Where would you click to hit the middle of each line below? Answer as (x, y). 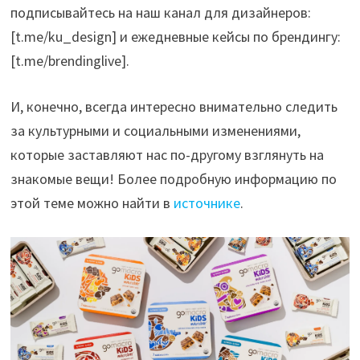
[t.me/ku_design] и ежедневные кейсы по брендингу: (176, 37)
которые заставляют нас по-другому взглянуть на (168, 155)
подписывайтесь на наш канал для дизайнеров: (161, 12)
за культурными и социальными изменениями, (156, 131)
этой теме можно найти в (92, 203)
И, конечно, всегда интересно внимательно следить (174, 106)
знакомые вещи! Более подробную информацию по (174, 179)
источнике (207, 203)
